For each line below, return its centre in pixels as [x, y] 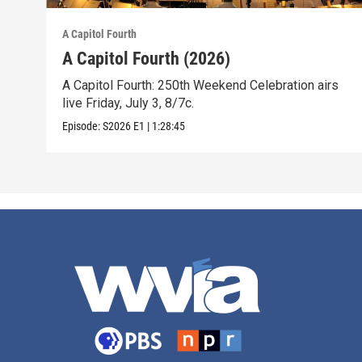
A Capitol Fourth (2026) [147, 59]
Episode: [83, 126]
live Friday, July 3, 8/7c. [128, 103]
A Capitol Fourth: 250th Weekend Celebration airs [201, 86]
